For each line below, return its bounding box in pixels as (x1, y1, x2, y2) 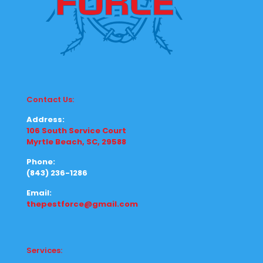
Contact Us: (26, 94, 74, 105)
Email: (26, 187, 52, 198)
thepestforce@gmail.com (26, 198, 138, 210)
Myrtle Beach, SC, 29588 (26, 136, 126, 147)
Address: (26, 114, 65, 125)
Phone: (26, 156, 55, 167)
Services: (26, 245, 62, 256)
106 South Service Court (26, 125, 126, 136)
